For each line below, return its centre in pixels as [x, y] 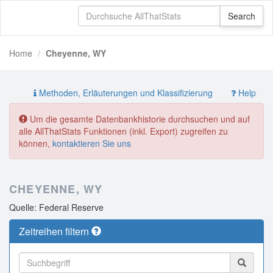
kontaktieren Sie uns [92, 143]
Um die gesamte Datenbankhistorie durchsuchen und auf [139, 119]
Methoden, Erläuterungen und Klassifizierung [125, 93]
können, [36, 143]
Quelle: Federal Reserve [56, 207]
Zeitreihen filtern [55, 231]
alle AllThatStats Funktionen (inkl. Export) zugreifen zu [123, 131]
